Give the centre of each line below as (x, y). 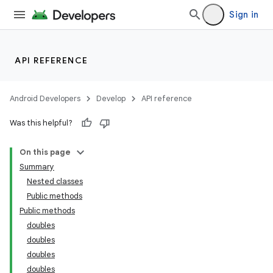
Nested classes (55, 181)
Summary (37, 167)
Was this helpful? (41, 123)
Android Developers (45, 98)
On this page (45, 152)
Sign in (244, 15)
